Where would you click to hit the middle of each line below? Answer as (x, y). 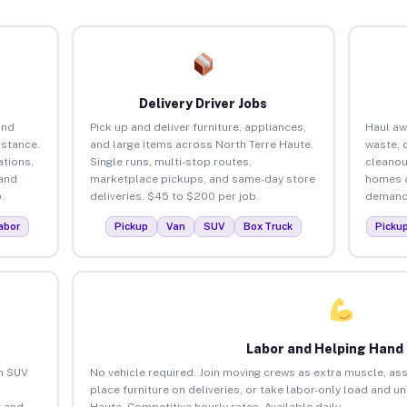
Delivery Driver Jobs (203, 103)
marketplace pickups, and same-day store (202, 179)
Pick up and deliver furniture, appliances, (198, 127)
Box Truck (268, 226)
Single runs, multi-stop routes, (170, 161)
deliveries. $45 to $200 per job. (174, 196)
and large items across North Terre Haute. (201, 144)
